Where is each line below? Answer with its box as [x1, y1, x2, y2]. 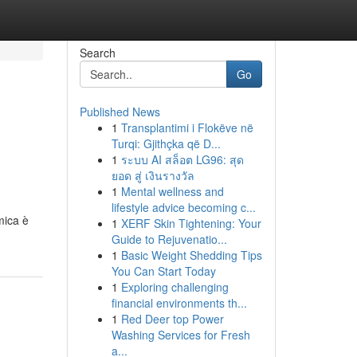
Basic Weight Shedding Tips [120, 247, 262, 263]
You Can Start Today [111, 263, 216, 279]
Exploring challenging [120, 279, 229, 295]
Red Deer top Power [120, 311, 224, 327]
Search [79, 45, 116, 61]
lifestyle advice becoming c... [111, 199, 256, 215]
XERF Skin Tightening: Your [120, 215, 261, 231]
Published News [79, 104, 160, 120]
